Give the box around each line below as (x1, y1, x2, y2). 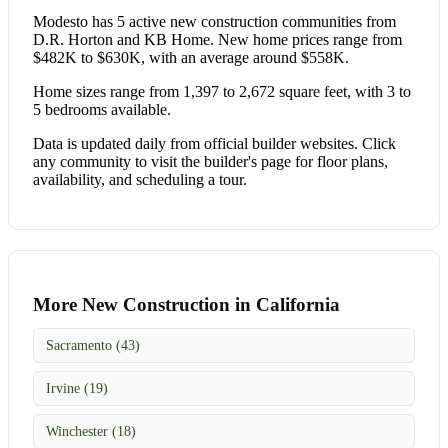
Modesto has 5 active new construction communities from (33, 12, 396, 30)
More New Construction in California (33, 293, 340, 315)
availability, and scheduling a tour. (33, 170, 247, 188)
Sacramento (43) (46, 336, 140, 353)
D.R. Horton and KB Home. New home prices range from (33, 30, 402, 48)
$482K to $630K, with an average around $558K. (33, 48, 349, 66)
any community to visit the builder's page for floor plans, (33, 152, 388, 170)
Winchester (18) (46, 422, 136, 439)
